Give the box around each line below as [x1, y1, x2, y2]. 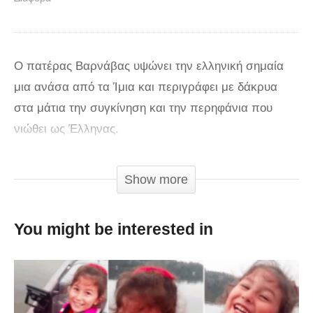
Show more [124, 173, 188, 187]
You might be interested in [14, 220, 213, 239]
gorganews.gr [48, 161, 119, 175]
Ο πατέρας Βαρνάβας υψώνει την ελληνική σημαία [14, 59, 284, 73]
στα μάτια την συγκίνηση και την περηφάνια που [14, 101, 272, 115]
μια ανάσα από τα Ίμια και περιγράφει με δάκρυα [14, 80, 277, 94]
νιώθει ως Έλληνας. [14, 122, 119, 136]
